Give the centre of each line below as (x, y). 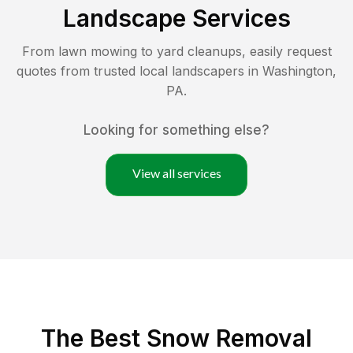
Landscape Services (176, 18)
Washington (297, 71)
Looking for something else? (176, 130)
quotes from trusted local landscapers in (139, 71)
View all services (176, 173)
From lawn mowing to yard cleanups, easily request (176, 51)
